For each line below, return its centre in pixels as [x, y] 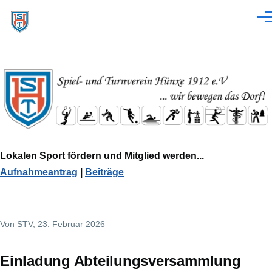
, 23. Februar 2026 [69, 224]
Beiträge [104, 172]
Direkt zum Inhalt [48, 8]
